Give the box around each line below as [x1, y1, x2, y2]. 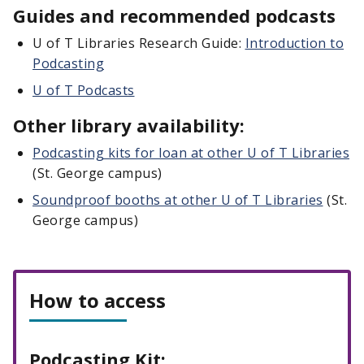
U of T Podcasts [32, 81, 135, 99]
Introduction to [245, 34, 344, 52]
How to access [29, 287, 166, 314]
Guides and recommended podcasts [13, 3, 336, 28]
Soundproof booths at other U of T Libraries [32, 191, 323, 209]
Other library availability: [13, 113, 245, 137]
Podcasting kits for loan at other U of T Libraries [32, 144, 349, 162]
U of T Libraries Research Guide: [32, 34, 245, 52]
